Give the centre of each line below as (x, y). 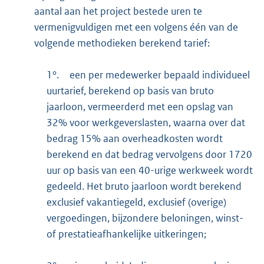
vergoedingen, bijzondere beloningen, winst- (145, 218)
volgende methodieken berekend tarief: (122, 43)
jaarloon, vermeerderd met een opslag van (140, 107)
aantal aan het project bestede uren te (118, 11)
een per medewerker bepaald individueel (160, 75)
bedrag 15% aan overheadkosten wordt (135, 139)
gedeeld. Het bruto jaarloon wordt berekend (144, 187)
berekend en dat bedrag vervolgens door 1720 (150, 155)
